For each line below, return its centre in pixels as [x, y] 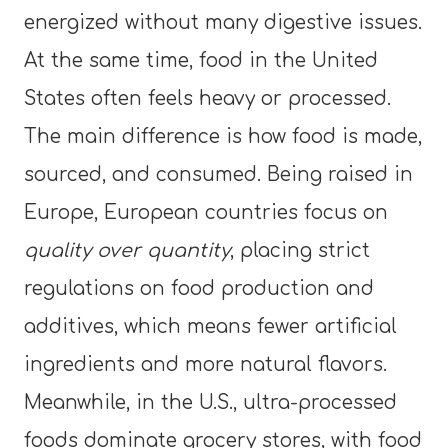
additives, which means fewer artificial [210, 326]
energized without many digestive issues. [223, 22]
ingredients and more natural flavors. [205, 364]
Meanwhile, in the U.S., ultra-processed [210, 402]
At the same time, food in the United [201, 60]
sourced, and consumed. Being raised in [218, 174]
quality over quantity [127, 250]
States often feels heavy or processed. [207, 98]
